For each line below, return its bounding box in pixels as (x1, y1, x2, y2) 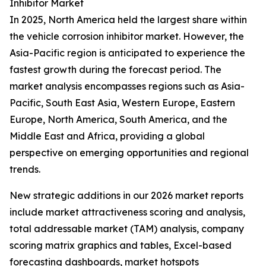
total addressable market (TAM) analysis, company (9, 223, 244, 235)
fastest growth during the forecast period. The (9, 64, 221, 76)
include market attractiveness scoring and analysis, (9, 206, 245, 218)
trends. (9, 163, 40, 176)
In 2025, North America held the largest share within (9, 14, 247, 26)
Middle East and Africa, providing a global (9, 130, 205, 142)
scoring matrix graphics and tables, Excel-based (9, 239, 232, 252)
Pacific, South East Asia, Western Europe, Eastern (9, 97, 235, 109)
